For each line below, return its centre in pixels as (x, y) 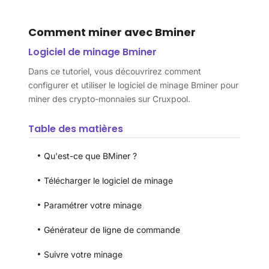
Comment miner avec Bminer (112, 32)
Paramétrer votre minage (92, 205)
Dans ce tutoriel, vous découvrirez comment (114, 71)
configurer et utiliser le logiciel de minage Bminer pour (133, 85)
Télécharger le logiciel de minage (108, 180)
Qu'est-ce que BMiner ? (90, 156)
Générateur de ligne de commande (112, 230)
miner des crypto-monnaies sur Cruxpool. (109, 99)
